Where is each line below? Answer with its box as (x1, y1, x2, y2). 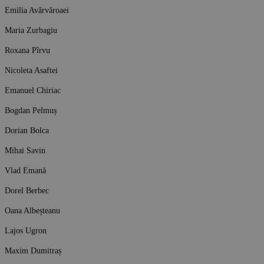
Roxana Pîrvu (5, 45, 50, 55)
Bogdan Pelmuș (5, 105, 57, 115)
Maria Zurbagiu (5, 25, 57, 35)
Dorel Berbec (5, 185, 49, 195)
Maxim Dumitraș (5, 245, 61, 255)
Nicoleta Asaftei (5, 65, 58, 75)
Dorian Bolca (5, 125, 49, 135)
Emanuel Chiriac (5, 85, 61, 95)
